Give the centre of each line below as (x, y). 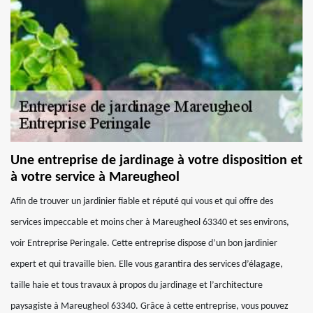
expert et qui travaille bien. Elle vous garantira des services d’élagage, (147, 264)
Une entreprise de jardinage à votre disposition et (156, 161)
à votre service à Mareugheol (95, 177)
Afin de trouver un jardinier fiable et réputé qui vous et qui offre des (142, 202)
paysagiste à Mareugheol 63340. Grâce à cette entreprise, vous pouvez (150, 306)
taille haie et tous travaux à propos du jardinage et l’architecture (137, 285)
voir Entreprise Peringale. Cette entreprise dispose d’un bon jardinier (144, 243)
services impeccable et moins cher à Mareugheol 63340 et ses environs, (150, 223)
